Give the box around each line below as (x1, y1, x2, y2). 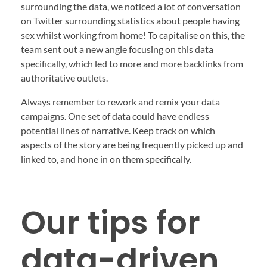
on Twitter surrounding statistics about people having (21, 15, 240, 27)
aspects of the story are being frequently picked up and (21, 139, 243, 151)
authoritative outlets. (21, 72, 108, 84)
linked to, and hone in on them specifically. (21, 153, 191, 165)
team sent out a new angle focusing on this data (21, 44, 213, 55)
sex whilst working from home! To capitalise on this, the (21, 29, 245, 41)
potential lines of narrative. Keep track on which (21, 125, 215, 136)
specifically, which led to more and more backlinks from (21, 58, 243, 70)
